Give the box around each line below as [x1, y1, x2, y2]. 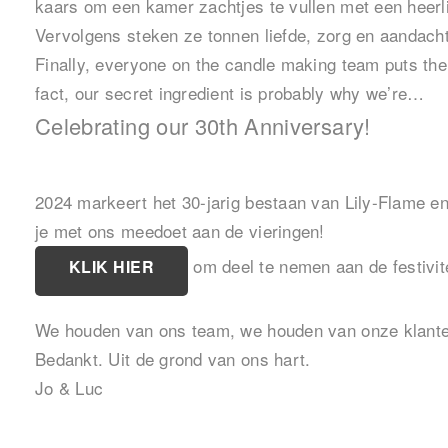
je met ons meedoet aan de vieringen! [35, 218, 325, 244]
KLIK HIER [69, 255, 155, 279]
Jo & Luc [35, 375, 104, 401]
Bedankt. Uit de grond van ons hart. [35, 346, 311, 372]
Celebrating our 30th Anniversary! [35, 110, 371, 142]
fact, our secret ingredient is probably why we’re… [35, 80, 425, 106]
